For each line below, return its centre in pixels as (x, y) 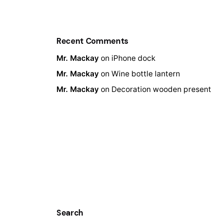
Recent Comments (93, 41)
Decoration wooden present (161, 90)
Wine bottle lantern (146, 74)
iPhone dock (133, 58)
